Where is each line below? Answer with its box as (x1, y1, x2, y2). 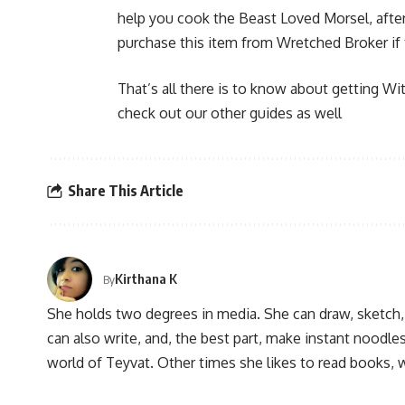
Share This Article (68, 182, 184, 201)
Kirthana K (115, 270, 177, 287)
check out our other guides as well (118, 103, 342, 122)
